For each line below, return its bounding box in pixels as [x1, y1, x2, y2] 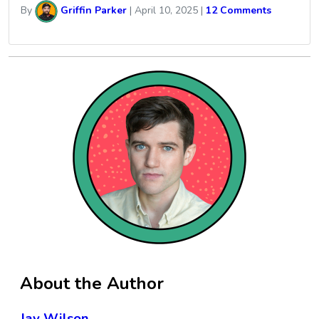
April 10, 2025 [135, 4, 198, 18]
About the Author [20, 271, 164, 295]
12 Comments [206, 4, 271, 18]
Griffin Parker [58, 4, 127, 18]
